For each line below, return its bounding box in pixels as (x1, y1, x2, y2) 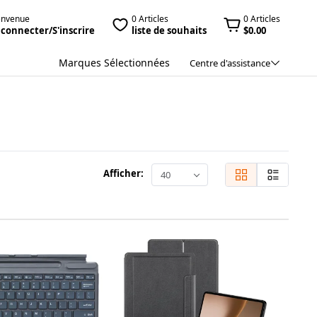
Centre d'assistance (190, 56, 270, 69)
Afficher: (103, 167, 146, 180)
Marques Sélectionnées (59, 55, 170, 69)
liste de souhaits (132, 23, 207, 37)
